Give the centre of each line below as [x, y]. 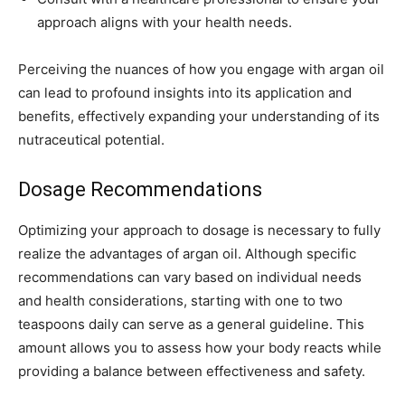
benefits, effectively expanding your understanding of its [199, 117]
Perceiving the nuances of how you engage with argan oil [201, 70]
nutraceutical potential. [91, 140]
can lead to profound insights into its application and [185, 93]
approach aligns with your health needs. [165, 23]
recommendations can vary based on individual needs [190, 278]
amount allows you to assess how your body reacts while [200, 348]
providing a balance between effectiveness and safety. [192, 372]
